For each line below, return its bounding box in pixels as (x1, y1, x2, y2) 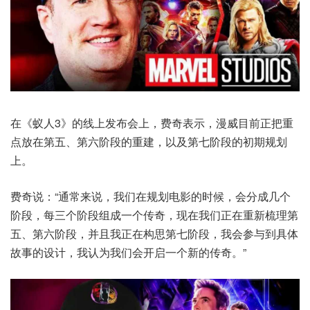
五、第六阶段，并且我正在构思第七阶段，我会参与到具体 (10, 225, 298, 241)
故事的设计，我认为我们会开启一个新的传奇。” (10, 244, 246, 260)
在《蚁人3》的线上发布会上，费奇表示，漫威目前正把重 (10, 114, 293, 131)
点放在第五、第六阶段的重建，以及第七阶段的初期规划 (10, 133, 287, 149)
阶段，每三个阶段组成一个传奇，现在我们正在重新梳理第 (10, 206, 298, 223)
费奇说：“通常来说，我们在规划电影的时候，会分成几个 (10, 188, 291, 204)
